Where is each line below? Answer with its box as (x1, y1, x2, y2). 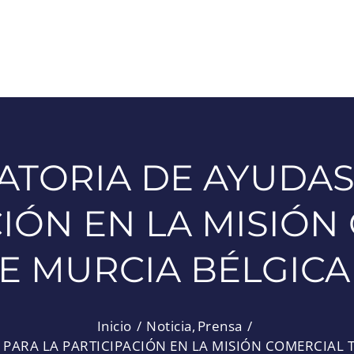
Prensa (197, 317, 243, 335)
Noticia (146, 317, 192, 335)
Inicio (96, 317, 132, 335)
